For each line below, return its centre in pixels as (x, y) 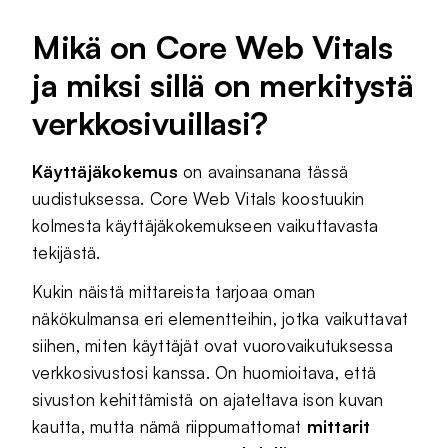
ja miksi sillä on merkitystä (223, 85)
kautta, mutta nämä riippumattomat (169, 426)
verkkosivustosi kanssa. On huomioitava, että (204, 372)
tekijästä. (66, 252)
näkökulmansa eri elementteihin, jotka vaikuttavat (220, 318)
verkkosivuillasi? (150, 123)
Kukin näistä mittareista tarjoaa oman (174, 291)
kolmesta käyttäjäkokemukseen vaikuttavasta (205, 225)
